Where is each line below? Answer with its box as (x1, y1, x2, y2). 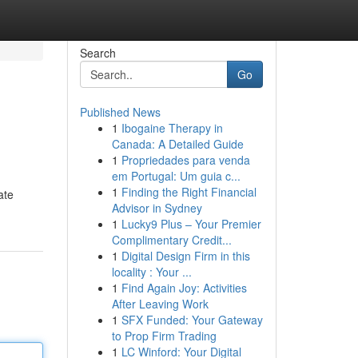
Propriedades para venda (121, 152, 250, 168)
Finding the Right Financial (121, 184, 257, 200)
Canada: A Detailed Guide (111, 136, 244, 152)
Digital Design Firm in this (121, 248, 250, 264)
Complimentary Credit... (111, 232, 232, 248)
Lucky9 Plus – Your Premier (121, 216, 261, 232)
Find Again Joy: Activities (121, 280, 247, 296)
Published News (79, 104, 161, 120)
